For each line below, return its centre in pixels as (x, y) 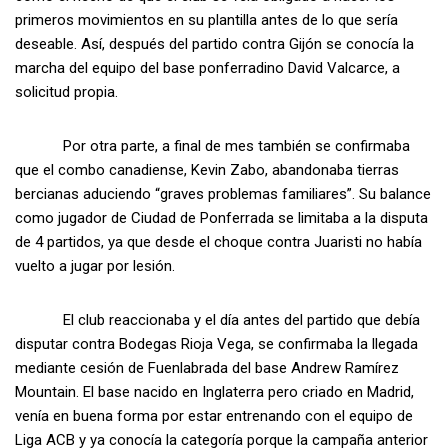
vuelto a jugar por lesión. (95, 266)
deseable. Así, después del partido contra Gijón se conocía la (214, 44)
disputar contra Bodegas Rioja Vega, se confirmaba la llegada (216, 344)
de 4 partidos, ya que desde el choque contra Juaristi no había (218, 242)
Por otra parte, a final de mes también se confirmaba (212, 146)
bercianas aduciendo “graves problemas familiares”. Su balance (223, 194)
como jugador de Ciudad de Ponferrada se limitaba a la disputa (221, 218)
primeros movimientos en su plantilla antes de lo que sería (206, 20)
